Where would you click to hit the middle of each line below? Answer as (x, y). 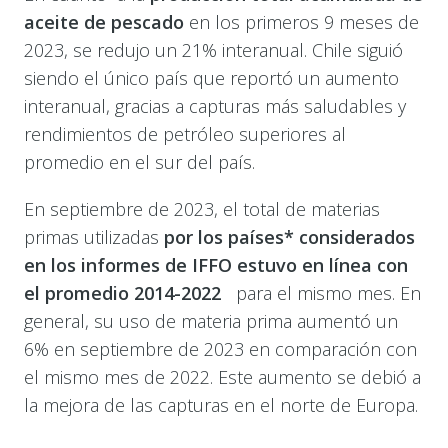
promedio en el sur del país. (139, 162)
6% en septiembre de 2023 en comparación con (220, 349)
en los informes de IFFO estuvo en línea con (215, 265)
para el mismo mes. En (325, 293)
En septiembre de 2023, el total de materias (201, 209)
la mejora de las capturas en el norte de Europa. (220, 405)
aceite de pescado (106, 22)
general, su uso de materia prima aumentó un (210, 321)
